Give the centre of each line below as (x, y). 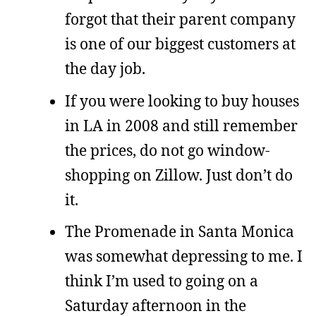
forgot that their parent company (180, 19)
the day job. (105, 68)
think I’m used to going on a (162, 281)
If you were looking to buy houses (182, 101)
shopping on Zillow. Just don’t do (179, 175)
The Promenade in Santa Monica (180, 231)
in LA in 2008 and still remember (181, 125)
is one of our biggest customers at (180, 44)
